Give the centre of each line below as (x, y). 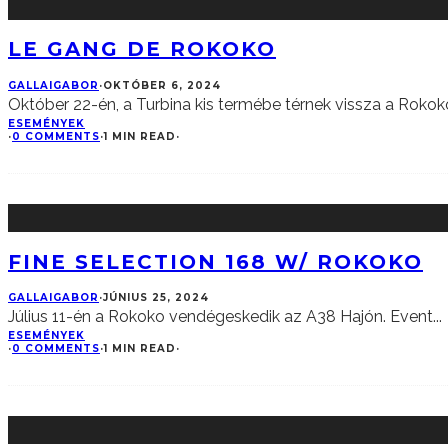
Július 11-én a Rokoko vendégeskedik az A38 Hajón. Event (220, 317)
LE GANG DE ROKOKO (142, 49)
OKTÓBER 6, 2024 (162, 86)
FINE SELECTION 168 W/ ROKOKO (215, 261)
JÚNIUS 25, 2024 (156, 298)
